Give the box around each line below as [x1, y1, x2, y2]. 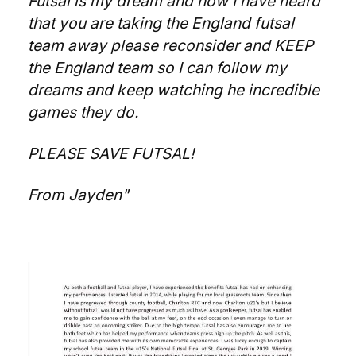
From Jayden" [28, 185, 129, 204]
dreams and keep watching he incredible [28, 80, 319, 99]
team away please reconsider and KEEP [28, 36, 313, 55]
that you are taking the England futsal [28, 14, 294, 33]
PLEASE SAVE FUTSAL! [28, 144, 195, 163]
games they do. [28, 103, 139, 122]
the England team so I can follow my [28, 58, 287, 77]
